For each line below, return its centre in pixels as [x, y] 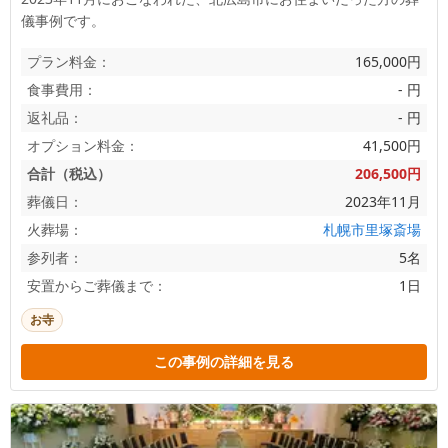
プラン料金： [69, 62]
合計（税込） [69, 174]
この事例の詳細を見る [224, 362]
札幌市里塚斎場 [372, 230]
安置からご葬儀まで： [97, 286]
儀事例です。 [63, 21]
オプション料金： [83, 146]
